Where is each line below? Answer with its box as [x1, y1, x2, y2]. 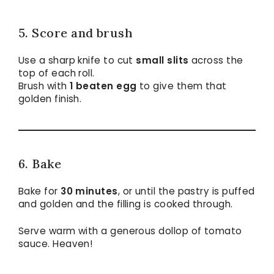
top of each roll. [18, 67, 95, 80]
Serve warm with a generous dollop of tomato [18, 224, 242, 238]
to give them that [136, 80, 227, 93]
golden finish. [18, 92, 82, 106]
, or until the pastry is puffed [117, 185, 255, 198]
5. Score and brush [18, 25, 133, 41]
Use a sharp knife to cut [18, 54, 136, 67]
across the [188, 54, 243, 67]
